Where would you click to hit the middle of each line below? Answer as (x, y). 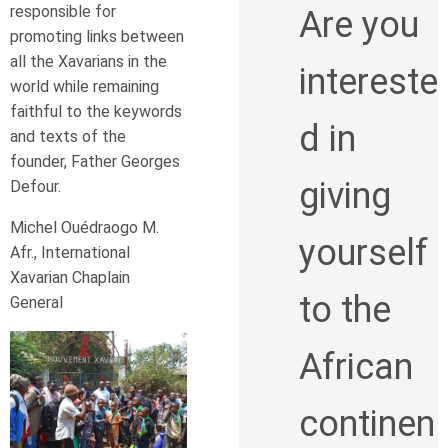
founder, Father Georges (95, 161)
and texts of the (68, 136)
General (36, 302)
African (355, 367)
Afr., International (70, 252)
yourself (363, 253)
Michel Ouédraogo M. (84, 227)
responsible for (63, 11)
